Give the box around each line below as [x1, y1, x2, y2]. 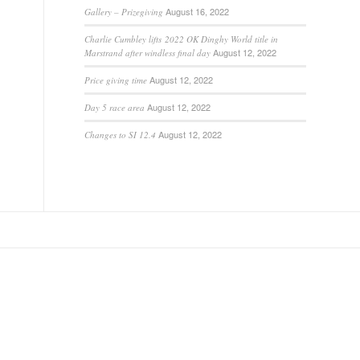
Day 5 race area [84, 101, 145, 113]
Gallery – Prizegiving [84, 6, 164, 18]
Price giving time [84, 74, 148, 86]
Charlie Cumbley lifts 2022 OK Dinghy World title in [84, 33, 279, 45]
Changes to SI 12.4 [84, 129, 157, 141]
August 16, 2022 [166, 5, 230, 18]
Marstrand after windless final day [84, 47, 211, 59]
